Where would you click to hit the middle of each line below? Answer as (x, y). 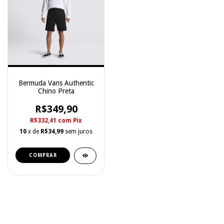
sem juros (79, 131)
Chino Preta (56, 91)
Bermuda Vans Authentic (56, 83)
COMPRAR (43, 155)
